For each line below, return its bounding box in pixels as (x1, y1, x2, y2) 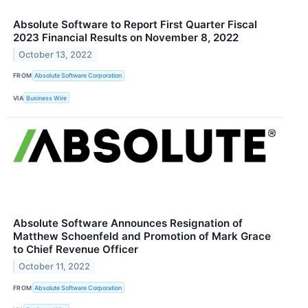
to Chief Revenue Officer (13, 243, 138, 256)
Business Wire (26, 93, 67, 102)
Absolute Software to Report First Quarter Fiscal (13, 17, 257, 31)
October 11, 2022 (19, 261, 91, 272)
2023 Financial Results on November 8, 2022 (13, 30, 239, 44)
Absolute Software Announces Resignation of (13, 217, 243, 230)
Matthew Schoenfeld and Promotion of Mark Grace (13, 230, 271, 243)
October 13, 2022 (19, 49, 93, 60)
